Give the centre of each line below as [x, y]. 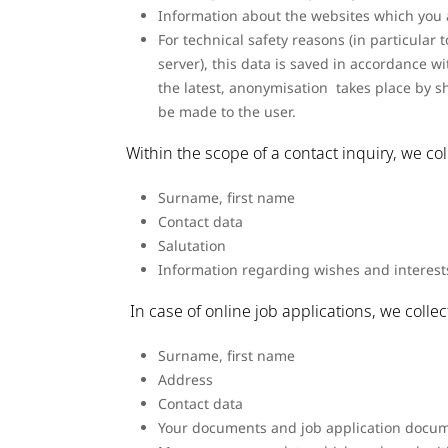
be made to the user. [227, 112]
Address [185, 380]
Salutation [192, 246]
